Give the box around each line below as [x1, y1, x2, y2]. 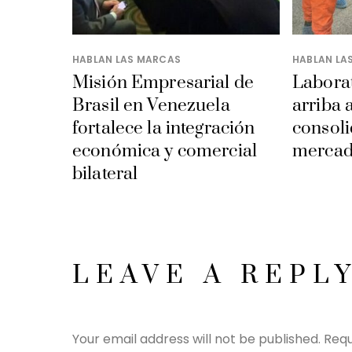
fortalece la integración [72, 117, 255, 141]
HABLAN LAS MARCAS [72, 53, 181, 67]
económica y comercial [72, 140, 258, 163]
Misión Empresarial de [72, 71, 255, 95]
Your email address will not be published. [72, 330, 321, 349]
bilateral [72, 163, 138, 186]
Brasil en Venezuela [72, 94, 230, 118]
